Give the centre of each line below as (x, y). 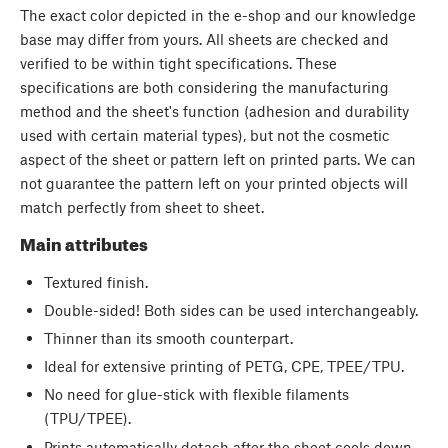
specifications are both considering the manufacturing (204, 86)
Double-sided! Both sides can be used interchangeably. (230, 309)
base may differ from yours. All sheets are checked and (204, 38)
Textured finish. (95, 281)
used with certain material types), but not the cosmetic (205, 134)
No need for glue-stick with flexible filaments (196, 394)
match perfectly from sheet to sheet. (142, 206)
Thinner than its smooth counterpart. (168, 338)
